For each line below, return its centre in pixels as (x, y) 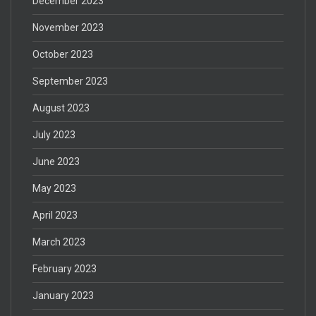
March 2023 (59, 242)
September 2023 (70, 81)
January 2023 (63, 295)
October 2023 (63, 54)
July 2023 (54, 134)
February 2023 (65, 268)
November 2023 (68, 27)
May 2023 (54, 188)
